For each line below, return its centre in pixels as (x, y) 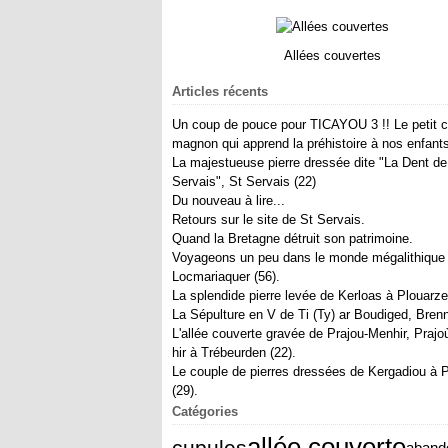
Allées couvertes (332, 55)
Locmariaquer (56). (226, 276)
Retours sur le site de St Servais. (268, 219)
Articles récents (220, 91)
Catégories (205, 411)
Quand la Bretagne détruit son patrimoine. (292, 238)
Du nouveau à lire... (228, 200)
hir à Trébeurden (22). (234, 352)
